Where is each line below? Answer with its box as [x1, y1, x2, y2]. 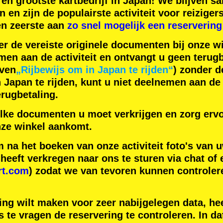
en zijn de [5, 7, 57, 19]
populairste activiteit [57, 7, 155, 19]
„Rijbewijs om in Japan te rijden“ [16, 64, 173, 76]
